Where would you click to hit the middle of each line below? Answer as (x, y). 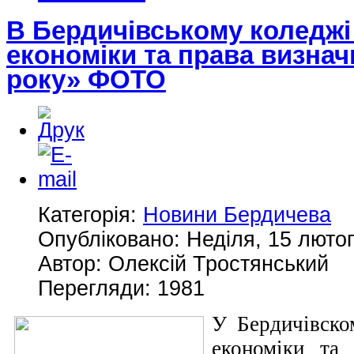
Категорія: (90, 215)
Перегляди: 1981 (121, 288)
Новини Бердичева (237, 215)
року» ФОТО (86, 80)
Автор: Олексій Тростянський (183, 264)
